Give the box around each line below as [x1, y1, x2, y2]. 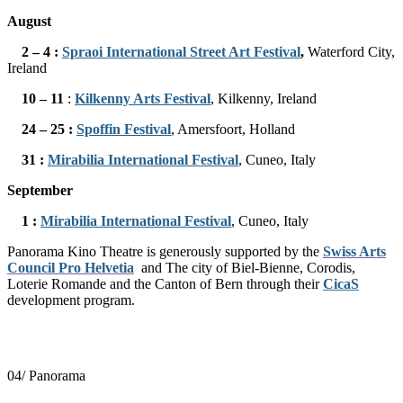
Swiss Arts [323, 243, 386, 259]
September [7, 182, 76, 198]
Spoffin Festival [76, 121, 171, 137]
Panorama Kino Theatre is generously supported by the [7, 243, 323, 259]
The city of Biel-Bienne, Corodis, [166, 259, 355, 275]
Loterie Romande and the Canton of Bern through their [7, 275, 323, 291]
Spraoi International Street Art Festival [62, 43, 300, 59]
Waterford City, [308, 43, 395, 59]
